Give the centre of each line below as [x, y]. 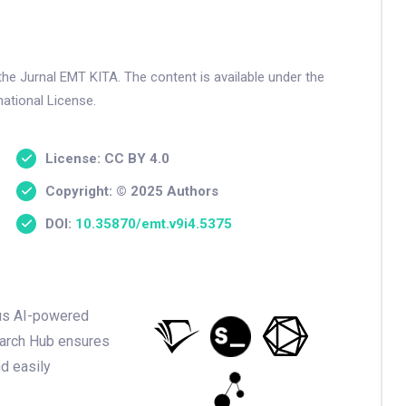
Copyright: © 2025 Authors [132, 191]
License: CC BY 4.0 [108, 158]
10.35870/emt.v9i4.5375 [154, 223]
